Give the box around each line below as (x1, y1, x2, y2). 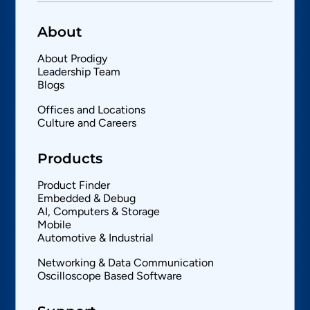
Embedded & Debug (37, 192, 136, 206)
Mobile (37, 218, 72, 232)
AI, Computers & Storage (37, 205, 161, 219)
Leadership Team (37, 65, 121, 79)
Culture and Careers (37, 116, 137, 130)
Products (37, 150, 103, 167)
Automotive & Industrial (37, 231, 154, 245)
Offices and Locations (37, 103, 146, 117)
